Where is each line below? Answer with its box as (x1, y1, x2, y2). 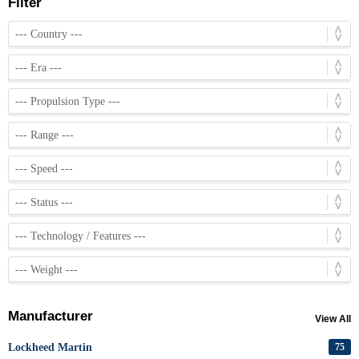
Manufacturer (8, 309, 93, 325)
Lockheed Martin (8, 341, 92, 354)
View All (315, 313, 351, 325)
